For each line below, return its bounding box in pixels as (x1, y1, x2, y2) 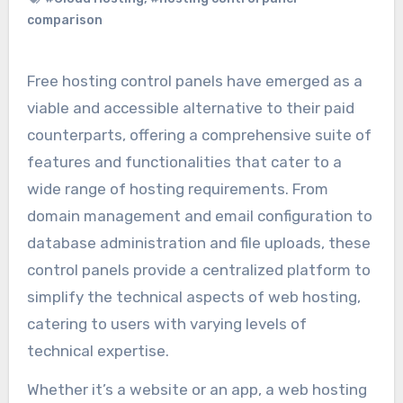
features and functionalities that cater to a (26, 153, 342, 172)
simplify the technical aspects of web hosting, (26, 288, 361, 307)
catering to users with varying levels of (26, 315, 307, 334)
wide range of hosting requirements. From (26, 180, 328, 199)
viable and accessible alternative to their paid (26, 99, 354, 118)
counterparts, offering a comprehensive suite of (26, 126, 372, 145)
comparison (26, 13, 103, 29)
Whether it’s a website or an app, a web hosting (26, 380, 367, 399)
